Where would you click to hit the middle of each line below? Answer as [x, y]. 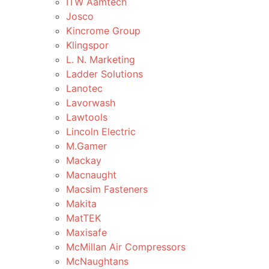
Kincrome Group [103, 31]
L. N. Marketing [101, 59]
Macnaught [91, 175]
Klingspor [87, 45]
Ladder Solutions [104, 74]
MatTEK [83, 218]
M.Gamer [86, 146]
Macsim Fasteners [107, 189]
